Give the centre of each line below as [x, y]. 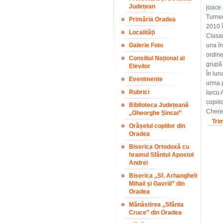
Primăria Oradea [152, 19]
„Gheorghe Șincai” [155, 113]
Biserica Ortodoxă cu [159, 147]
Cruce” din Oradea [155, 213]
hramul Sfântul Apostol [161, 155]
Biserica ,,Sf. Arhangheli [163, 176]
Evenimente [146, 79]
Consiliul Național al [157, 58]
